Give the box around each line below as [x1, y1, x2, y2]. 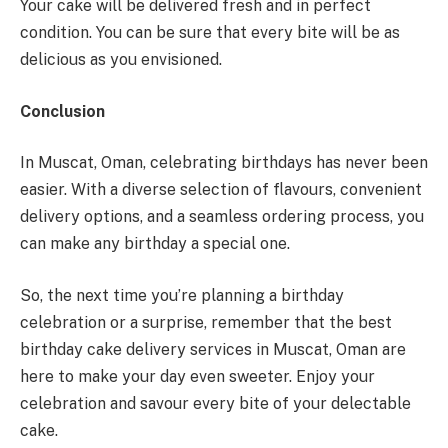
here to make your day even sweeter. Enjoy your [20, 366, 375, 386]
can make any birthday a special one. [20, 234, 290, 254]
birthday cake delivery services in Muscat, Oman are [20, 339, 406, 359]
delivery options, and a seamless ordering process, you [20, 207, 424, 227]
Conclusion [20, 101, 105, 121]
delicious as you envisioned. [20, 50, 222, 70]
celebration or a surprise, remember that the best [20, 312, 392, 332]
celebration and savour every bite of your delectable [20, 393, 411, 413]
